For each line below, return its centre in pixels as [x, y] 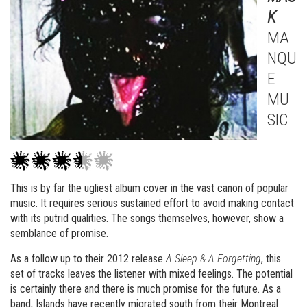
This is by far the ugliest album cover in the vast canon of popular [149, 188]
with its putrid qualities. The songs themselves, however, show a [147, 218]
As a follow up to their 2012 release [88, 259]
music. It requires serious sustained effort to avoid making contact [152, 203]
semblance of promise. [59, 233]
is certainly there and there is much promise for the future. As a [146, 289]
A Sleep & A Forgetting [213, 259]
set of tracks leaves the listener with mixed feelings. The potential [151, 274]
